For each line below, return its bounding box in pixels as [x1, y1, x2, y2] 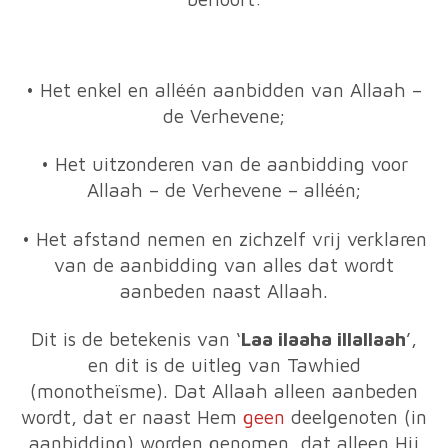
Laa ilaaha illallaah [241, 328, 406, 350]
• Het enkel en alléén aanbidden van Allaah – [26, 78, 422, 101]
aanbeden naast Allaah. [120, 279, 328, 302]
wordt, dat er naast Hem [21, 406, 243, 428]
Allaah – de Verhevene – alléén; [87, 179, 361, 201]
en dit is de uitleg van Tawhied [87, 354, 361, 376]
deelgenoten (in [291, 406, 427, 428]
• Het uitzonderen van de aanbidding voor [40, 153, 408, 175]
